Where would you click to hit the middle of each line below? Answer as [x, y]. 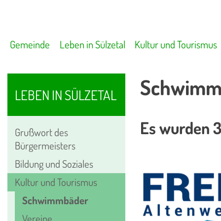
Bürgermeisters [45, 145]
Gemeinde [30, 44]
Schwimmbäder [55, 200]
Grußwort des [41, 132]
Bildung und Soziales [54, 164]
